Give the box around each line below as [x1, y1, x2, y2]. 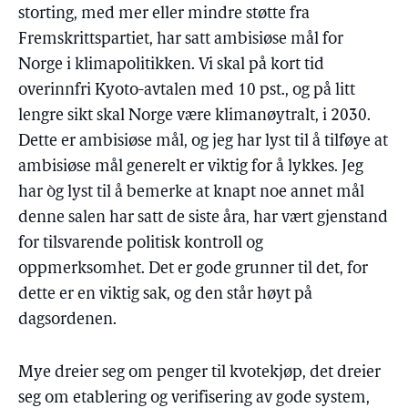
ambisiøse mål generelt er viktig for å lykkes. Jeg [18, 158, 363, 176]
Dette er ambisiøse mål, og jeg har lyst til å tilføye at [18, 133, 388, 150]
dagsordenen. [18, 311, 117, 329]
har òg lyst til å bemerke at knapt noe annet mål [18, 184, 364, 201]
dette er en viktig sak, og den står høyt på [18, 286, 312, 303]
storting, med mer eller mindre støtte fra [18, 5, 310, 23]
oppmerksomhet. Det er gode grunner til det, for [18, 260, 368, 278]
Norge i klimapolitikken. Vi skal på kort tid [18, 56, 324, 74]
